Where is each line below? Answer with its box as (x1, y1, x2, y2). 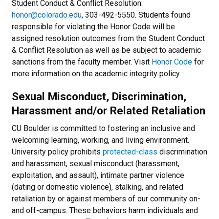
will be (153, 22, 175, 31)
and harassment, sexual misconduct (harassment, (12, 159, 179, 168)
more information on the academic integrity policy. (12, 69, 181, 78)
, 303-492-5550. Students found (82, 10, 191, 20)
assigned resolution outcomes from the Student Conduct (12, 34, 205, 43)
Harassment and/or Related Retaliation (12, 104, 205, 117)
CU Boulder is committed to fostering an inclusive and (12, 124, 195, 133)
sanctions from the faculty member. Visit (12, 57, 152, 66)
